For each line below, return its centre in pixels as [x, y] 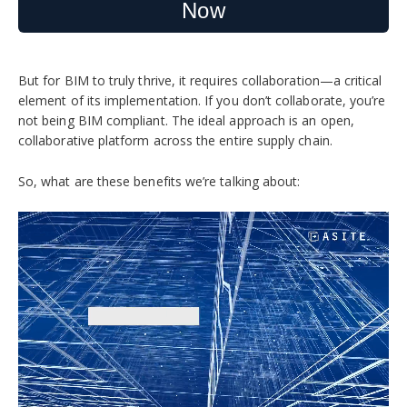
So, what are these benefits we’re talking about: [159, 181]
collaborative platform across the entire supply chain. [175, 141]
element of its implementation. [112, 101]
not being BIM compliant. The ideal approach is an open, [186, 121]
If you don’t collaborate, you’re [295, 101]
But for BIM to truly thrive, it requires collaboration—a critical [200, 81]
